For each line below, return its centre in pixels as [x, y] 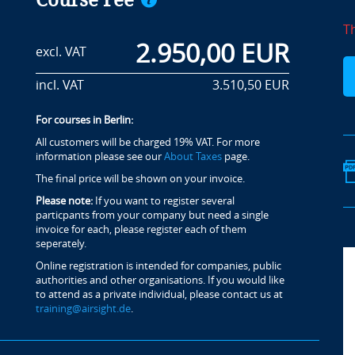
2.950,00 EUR [212, 54]
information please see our [99, 157]
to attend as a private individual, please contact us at [159, 294]
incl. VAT [59, 85]
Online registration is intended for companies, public [158, 266]
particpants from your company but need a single [152, 215]
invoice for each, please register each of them [141, 229]
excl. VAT [61, 52]
